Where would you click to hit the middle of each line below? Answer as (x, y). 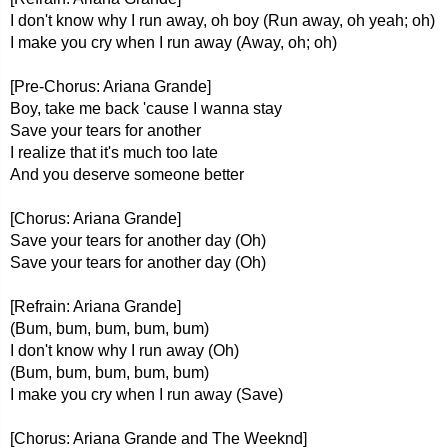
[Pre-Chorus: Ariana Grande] (110, 86)
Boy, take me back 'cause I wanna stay (146, 108)
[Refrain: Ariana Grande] (95, 306)
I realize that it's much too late (114, 152)
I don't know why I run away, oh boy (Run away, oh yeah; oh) (222, 20)
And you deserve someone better (127, 174)
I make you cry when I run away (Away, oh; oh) (173, 42)
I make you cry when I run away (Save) (146, 394)
